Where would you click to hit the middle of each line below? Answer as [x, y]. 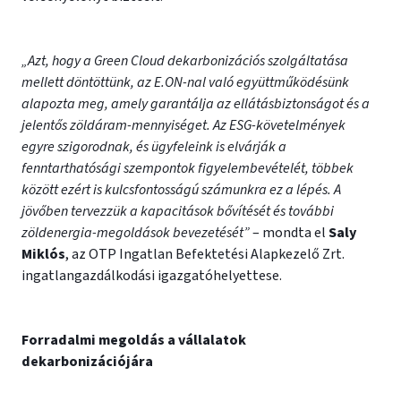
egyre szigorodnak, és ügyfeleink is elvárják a [154, 147]
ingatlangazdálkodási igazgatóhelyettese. [152, 276]
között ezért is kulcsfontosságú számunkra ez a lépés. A [181, 190]
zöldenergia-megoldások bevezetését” [136, 233]
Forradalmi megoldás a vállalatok [134, 340]
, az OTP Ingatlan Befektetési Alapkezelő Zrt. [205, 254]
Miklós [43, 254]
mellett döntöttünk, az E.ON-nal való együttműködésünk [185, 82]
